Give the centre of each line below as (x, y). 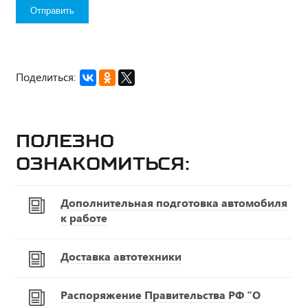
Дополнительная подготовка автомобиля (174, 202)
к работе (84, 217)
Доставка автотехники (121, 256)
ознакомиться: (103, 163)
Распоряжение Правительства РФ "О (161, 294)
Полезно (65, 140)
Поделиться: (46, 76)
